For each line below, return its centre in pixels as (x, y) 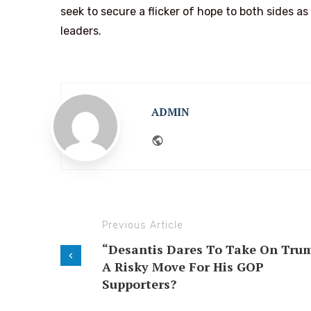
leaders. (81, 31)
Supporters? (139, 284)
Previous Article (143, 225)
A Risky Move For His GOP (183, 266)
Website (187, 138)
